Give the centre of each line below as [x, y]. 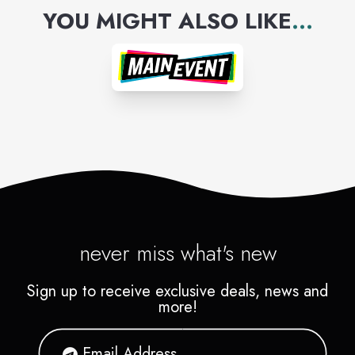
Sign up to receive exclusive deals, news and [177, 292]
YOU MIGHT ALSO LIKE [167, 21]
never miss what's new [177, 254]
